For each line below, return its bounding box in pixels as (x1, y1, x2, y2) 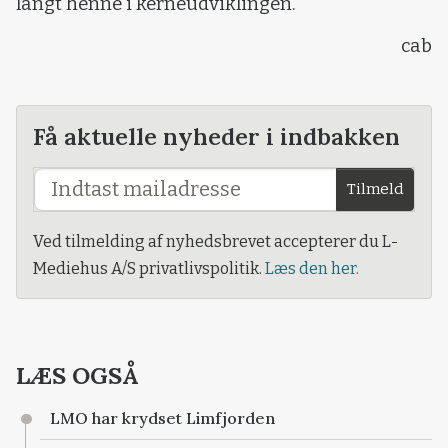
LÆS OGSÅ (16, 359, 139, 390)
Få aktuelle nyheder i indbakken (33, 121, 400, 152)
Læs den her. (265, 259, 359, 279)
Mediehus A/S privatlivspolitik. (33, 259, 265, 279)
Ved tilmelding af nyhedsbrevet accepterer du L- (33, 232, 398, 252)
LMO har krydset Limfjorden (50, 408, 276, 429)
